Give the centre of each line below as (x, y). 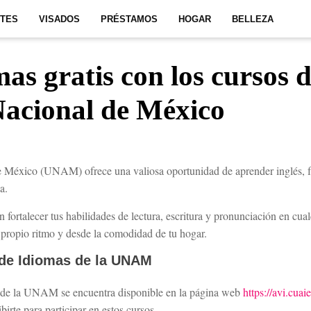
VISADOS (59, 19)
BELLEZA (253, 19)
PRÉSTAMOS (129, 19)
